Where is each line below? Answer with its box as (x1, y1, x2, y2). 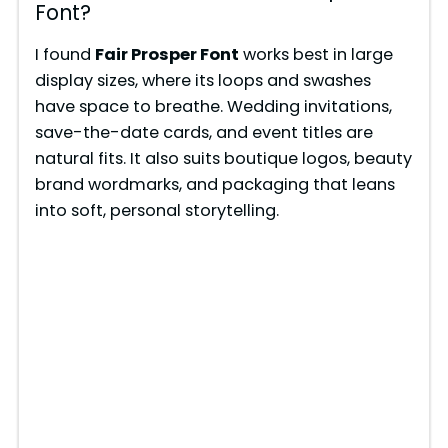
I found (34, 43, 95, 67)
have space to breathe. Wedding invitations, (34, 95, 392, 119)
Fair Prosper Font (94, 43, 239, 67)
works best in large (238, 43, 393, 67)
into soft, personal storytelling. (34, 199, 279, 223)
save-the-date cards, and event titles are (34, 121, 373, 145)
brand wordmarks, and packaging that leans (34, 173, 395, 197)
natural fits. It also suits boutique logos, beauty (34, 147, 412, 171)
